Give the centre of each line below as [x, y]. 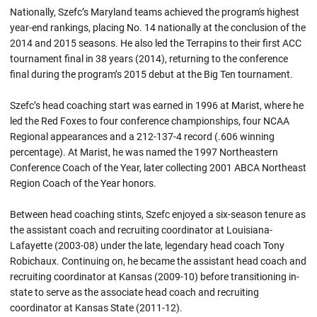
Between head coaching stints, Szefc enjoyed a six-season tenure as [158, 214]
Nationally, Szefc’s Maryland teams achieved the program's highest [155, 12]
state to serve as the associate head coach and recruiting [134, 292]
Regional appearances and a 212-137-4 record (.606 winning [142, 136]
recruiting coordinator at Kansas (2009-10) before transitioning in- [155, 276]
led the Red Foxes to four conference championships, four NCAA [150, 121]
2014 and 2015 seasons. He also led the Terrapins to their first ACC [156, 43]
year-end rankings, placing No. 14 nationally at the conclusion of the [158, 27]
